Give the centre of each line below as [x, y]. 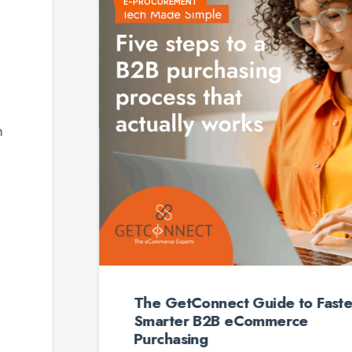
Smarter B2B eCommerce [141, 320]
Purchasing [91, 338]
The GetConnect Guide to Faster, [168, 302]
